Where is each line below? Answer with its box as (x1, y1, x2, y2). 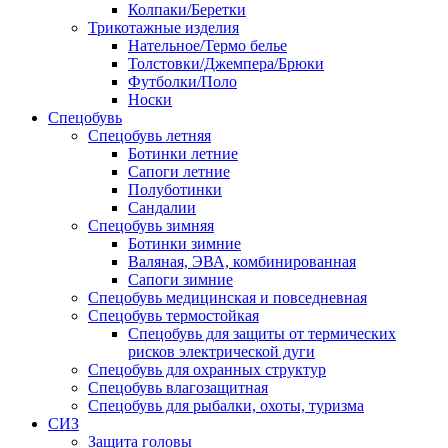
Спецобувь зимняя (88, 217, 214, 235)
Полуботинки (128, 181, 222, 199)
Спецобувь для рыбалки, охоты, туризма (88, 397, 364, 415)
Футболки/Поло (128, 73, 237, 91)
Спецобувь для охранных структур (88, 361, 326, 379)
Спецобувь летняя (88, 127, 211, 145)
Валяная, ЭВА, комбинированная (128, 253, 356, 271)
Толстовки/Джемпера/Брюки (128, 55, 324, 73)
